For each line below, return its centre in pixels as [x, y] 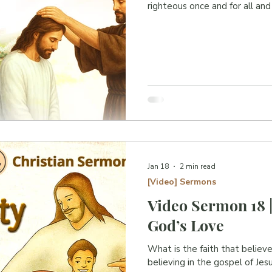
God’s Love [186, 225]
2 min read [198, 166]
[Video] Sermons [182, 182]
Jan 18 [158, 166]
